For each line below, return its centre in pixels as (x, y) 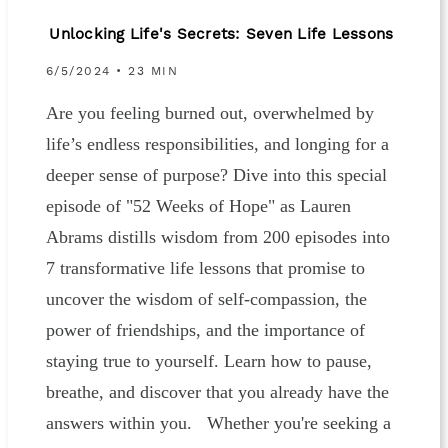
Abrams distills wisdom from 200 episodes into (217, 237)
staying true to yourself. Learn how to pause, (208, 361)
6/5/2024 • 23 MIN (112, 71)
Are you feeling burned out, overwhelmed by (209, 113)
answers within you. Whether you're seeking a (218, 423)
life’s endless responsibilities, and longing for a (217, 144)
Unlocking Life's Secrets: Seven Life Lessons (221, 35)
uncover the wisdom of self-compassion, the (206, 299)
